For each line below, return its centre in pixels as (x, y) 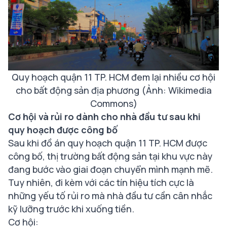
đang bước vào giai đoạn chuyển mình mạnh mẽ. (110, 169)
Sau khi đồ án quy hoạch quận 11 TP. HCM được (108, 143)
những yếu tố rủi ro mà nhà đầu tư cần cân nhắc (110, 196)
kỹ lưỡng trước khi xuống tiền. (71, 209)
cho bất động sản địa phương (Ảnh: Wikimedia (113, 90)
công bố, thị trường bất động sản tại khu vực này (110, 156)
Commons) (113, 104)
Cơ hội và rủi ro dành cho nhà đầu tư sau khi (104, 117)
